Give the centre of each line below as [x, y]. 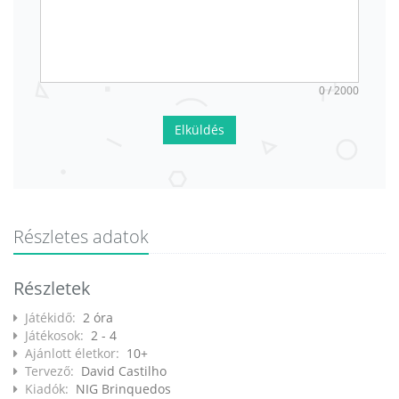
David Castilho [124, 370]
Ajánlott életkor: [76, 353]
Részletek [52, 288]
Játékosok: [58, 335]
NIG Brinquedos [123, 388]
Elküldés [199, 129]
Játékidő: [54, 317]
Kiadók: [50, 388]
